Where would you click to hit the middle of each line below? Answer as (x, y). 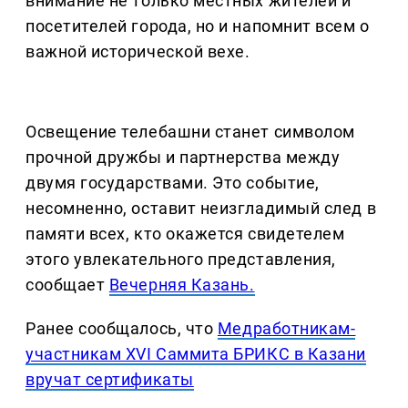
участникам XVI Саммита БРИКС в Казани (196, 354)
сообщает (67, 285)
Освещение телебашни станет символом (190, 132)
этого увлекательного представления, (181, 260)
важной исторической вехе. (138, 52)
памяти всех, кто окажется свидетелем (185, 234)
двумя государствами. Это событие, (173, 183)
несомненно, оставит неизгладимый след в (201, 209)
